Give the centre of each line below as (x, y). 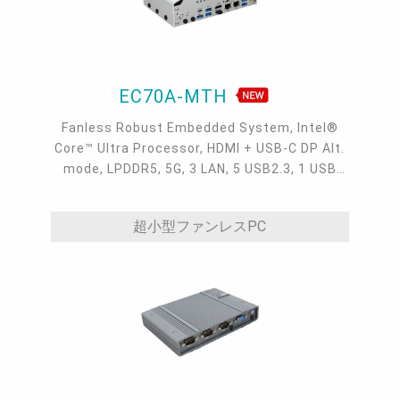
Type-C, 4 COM (200, 190)
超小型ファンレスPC (200, 227)
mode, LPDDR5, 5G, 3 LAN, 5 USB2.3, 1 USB (200, 169)
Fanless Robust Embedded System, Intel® (200, 128)
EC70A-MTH (176, 97)
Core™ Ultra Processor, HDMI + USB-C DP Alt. (200, 149)
